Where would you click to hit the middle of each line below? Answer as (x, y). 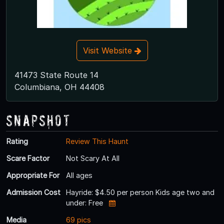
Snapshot (38, 120)
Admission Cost (33, 192)
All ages (79, 175)
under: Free (85, 202)
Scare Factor (28, 158)
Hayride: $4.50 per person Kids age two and (140, 192)
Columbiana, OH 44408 (59, 87)
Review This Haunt (97, 141)
